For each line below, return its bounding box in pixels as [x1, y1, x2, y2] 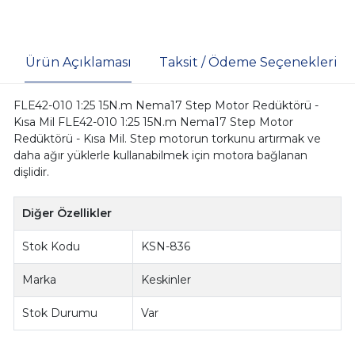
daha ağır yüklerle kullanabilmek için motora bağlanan [13, 147, 307, 162]
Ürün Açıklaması [25, 54, 132, 70]
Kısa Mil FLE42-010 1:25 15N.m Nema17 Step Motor [13, 114, 293, 129]
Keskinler [141, 272, 192, 287]
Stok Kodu [22, 239, 81, 254]
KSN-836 [141, 239, 191, 254]
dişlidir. [13, 164, 49, 179]
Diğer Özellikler [22, 205, 113, 220]
